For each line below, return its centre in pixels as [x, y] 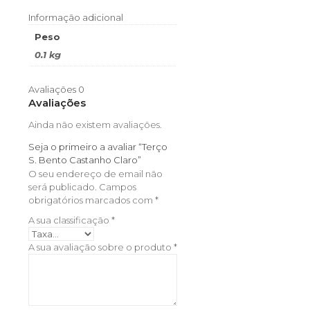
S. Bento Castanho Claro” [85, 159]
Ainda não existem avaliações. [95, 124]
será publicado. [63, 186]
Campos [118, 186]
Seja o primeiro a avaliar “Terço [98, 146]
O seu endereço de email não [95, 173]
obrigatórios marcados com [92, 200]
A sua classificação [70, 220]
